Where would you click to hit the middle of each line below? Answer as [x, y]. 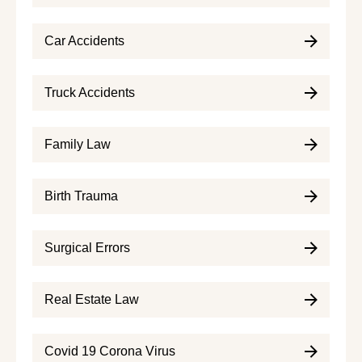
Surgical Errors [87, 247]
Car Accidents [84, 40]
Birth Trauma [81, 196]
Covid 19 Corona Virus [110, 351]
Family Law [78, 144]
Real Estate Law [92, 299]
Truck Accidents [90, 92]
